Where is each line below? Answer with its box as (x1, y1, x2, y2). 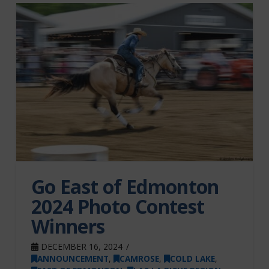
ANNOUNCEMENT (37, 253, 109, 265)
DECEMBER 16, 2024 (38, 241, 122, 253)
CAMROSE (119, 253, 159, 265)
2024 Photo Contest (31, 193, 205, 220)
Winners (31, 213, 105, 240)
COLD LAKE (169, 253, 215, 265)
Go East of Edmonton (31, 174, 219, 200)
